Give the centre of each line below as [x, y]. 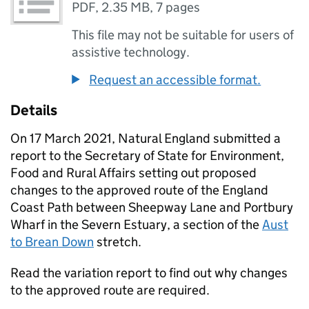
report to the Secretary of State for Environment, [147, 156]
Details [34, 110]
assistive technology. [131, 52]
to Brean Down [52, 242]
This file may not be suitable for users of [183, 35]
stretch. [118, 242]
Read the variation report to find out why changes [149, 273]
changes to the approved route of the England [139, 190]
